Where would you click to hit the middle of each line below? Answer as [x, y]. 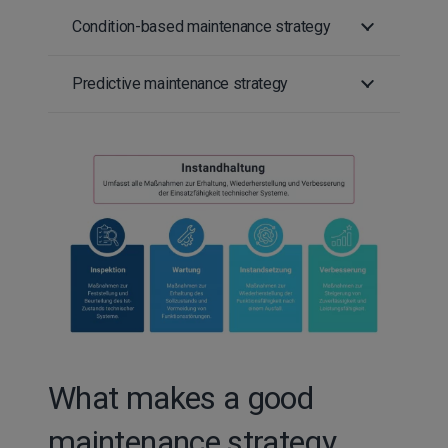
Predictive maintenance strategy [180, 83]
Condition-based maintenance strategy [201, 26]
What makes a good [181, 397]
